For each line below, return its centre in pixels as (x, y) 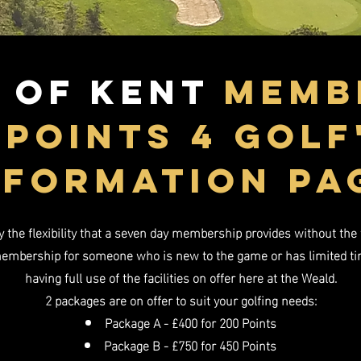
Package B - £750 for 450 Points (190, 344)
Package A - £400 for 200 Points (190, 322)
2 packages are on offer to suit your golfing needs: (180, 299)
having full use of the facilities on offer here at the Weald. (180, 277)
